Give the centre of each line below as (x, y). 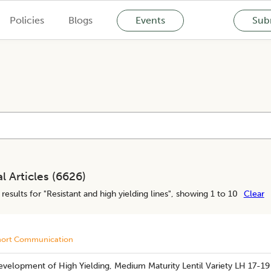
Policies (27, 20)
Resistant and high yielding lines (107, 194)
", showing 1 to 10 (203, 194)
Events (150, 20)
